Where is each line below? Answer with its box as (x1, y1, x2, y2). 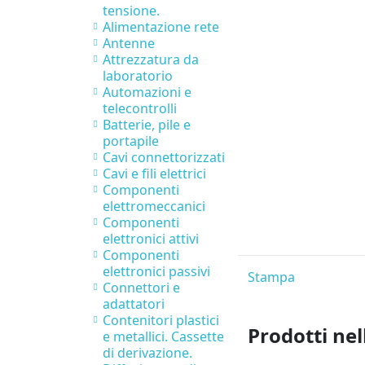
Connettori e (103, 279, 180, 297)
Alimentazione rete (103, 18, 219, 37)
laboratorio (103, 67, 173, 86)
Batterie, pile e (103, 116, 191, 134)
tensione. (103, 2, 160, 20)
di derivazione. (103, 344, 192, 363)
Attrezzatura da (103, 51, 199, 69)
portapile (103, 132, 159, 151)
